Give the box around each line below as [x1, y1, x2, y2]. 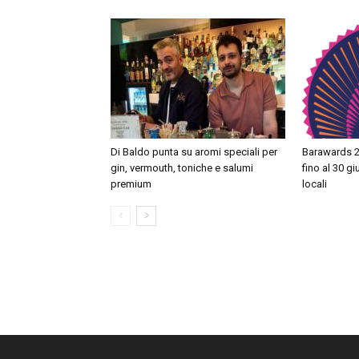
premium [111, 178, 151, 191]
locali [302, 178, 327, 191]
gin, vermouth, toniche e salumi [111, 162, 253, 175]
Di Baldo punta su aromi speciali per [111, 146, 277, 159]
